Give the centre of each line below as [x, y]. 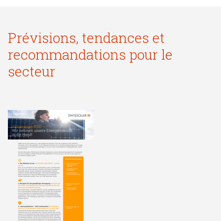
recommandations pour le [90, 55]
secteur [32, 71]
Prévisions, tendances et [86, 38]
